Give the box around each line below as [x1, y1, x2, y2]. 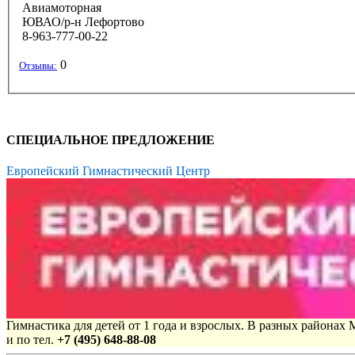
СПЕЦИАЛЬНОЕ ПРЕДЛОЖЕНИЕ [6, 132, 215, 147]
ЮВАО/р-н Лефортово [19, 14, 144, 29]
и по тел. [6, 333, 57, 347]
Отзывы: [19, 59, 57, 71]
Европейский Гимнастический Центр [6, 164, 210, 178]
